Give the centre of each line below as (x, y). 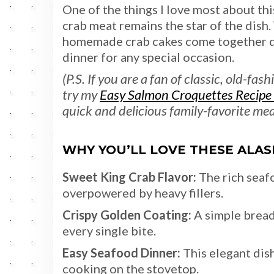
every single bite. (109, 230)
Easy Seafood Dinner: (121, 252)
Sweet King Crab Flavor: (129, 176)
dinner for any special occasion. (148, 57)
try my (81, 94)
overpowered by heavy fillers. (143, 192)
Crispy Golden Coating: (127, 214)
